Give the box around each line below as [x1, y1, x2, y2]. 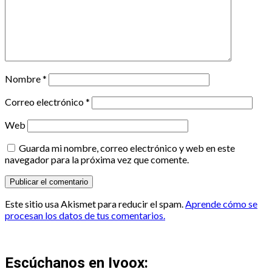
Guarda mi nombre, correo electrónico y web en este [19, 142, 235, 154]
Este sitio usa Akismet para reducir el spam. [5, 198, 185, 210]
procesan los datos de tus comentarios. [5, 209, 165, 222]
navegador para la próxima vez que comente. [5, 154, 189, 166]
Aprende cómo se [185, 198, 257, 210]
